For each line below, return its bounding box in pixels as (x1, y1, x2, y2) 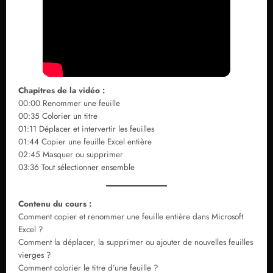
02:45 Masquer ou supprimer (18, 149, 123, 160)
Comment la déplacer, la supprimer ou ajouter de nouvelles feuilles (18, 236, 253, 249)
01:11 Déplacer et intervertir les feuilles (18, 123, 154, 135)
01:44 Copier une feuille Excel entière (18, 136, 152, 147)
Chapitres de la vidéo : (18, 85, 105, 96)
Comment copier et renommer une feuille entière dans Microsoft (18, 211, 243, 223)
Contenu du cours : (18, 198, 91, 210)
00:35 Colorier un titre (18, 110, 97, 122)
